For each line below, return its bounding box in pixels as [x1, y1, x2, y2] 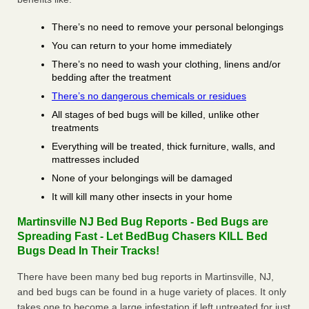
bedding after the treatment [52, 72, 171, 83]
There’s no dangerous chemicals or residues [52, 90, 246, 102]
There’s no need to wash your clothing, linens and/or [52, 59, 281, 70]
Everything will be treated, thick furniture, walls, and [52, 141, 275, 152]
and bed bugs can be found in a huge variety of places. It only [17, 286, 286, 298]
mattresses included [52, 154, 139, 166]
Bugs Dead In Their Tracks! [17, 245, 159, 257]
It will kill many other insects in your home [52, 191, 232, 203]
